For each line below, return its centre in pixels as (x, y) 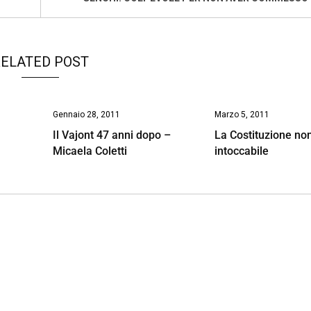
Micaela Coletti (90, 151)
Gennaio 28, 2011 (86, 114)
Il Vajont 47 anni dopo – (111, 135)
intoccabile (242, 151)
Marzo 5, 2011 (242, 114)
